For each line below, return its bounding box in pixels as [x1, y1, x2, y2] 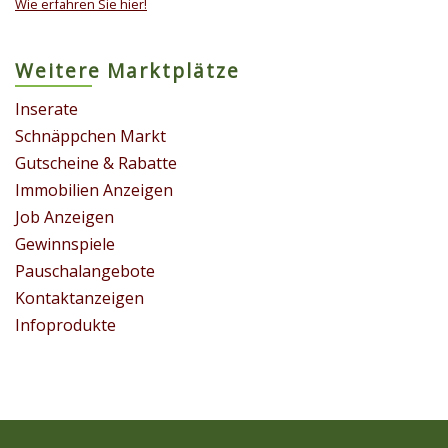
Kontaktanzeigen [15, 286, 144, 309]
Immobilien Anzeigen [15, 178, 173, 201]
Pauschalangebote [15, 259, 155, 282]
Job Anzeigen [15, 205, 114, 228]
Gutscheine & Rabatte [15, 151, 177, 174]
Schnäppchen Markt [15, 124, 166, 147]
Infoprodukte [15, 313, 116, 336]
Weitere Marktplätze [15, 56, 240, 84]
